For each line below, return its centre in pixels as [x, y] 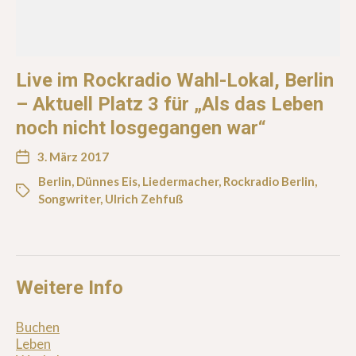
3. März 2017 [73, 156]
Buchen [38, 327]
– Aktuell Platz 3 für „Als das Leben [170, 104]
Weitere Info [70, 287]
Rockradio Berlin [269, 181]
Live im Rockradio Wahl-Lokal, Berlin [175, 80]
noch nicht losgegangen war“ [141, 128]
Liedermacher [180, 181]
